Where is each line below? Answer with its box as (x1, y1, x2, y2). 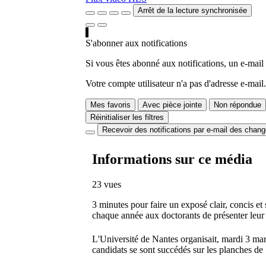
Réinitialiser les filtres (90, 113, 164, 122)
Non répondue (214, 100, 261, 110)
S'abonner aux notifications (85, 38, 187, 49)
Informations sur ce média (92, 151, 253, 167)
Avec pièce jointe (142, 100, 202, 110)
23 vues (92, 179, 122, 190)
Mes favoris (90, 100, 131, 110)
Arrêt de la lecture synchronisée (138, 6, 247, 15)
